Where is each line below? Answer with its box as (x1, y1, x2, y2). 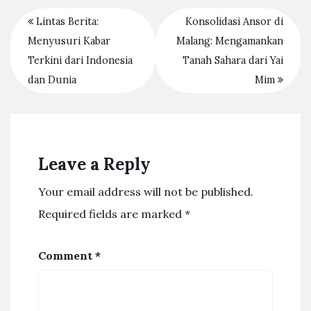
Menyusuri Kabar (28, 35, 110, 47)
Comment (38, 249, 95, 262)
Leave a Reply (38, 153, 151, 175)
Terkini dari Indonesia (28, 54, 133, 67)
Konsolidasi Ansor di (185, 15, 283, 28)
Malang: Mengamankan (176, 35, 283, 47)
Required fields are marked (38, 207, 185, 221)
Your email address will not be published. (38, 185, 253, 199)
